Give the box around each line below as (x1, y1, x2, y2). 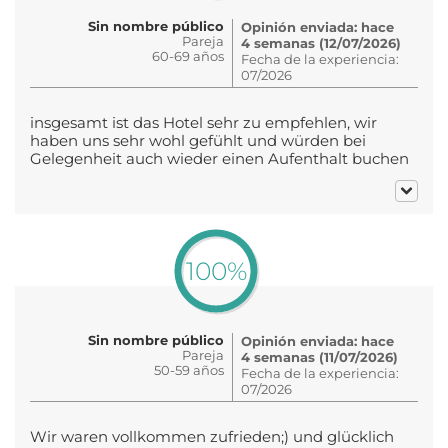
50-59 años (154, 361, 224, 378)
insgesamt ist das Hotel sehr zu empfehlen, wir (30, 113, 377, 132)
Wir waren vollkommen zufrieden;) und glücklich (30, 427, 394, 446)
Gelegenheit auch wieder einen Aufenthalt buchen (30, 149, 409, 168)
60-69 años (152, 47, 224, 64)
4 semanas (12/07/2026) (241, 34, 401, 51)
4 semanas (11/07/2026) (241, 348, 398, 365)
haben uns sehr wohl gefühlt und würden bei (30, 131, 366, 150)
